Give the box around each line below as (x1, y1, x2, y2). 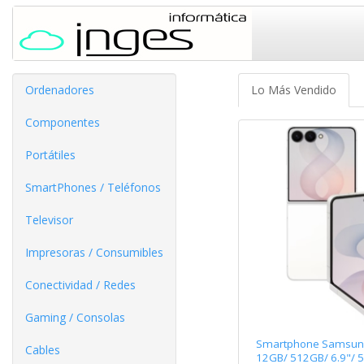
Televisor (25, 212, 73, 227)
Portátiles (25, 147, 76, 162)
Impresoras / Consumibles (25, 245, 163, 260)
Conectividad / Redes (25, 277, 136, 292)
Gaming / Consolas (25, 310, 125, 325)
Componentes (25, 115, 100, 130)
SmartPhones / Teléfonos (25, 180, 161, 195)
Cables (25, 342, 60, 357)
